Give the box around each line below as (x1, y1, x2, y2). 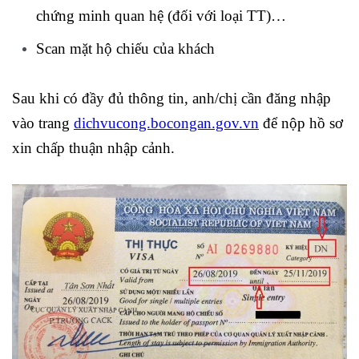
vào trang (12, 114, 74, 131)
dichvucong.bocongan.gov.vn (74, 114, 259, 131)
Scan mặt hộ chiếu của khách (36, 39, 215, 57)
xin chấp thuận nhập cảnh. (12, 139, 175, 156)
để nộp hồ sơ (259, 114, 343, 131)
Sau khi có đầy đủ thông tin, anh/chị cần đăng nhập (12, 89, 331, 107)
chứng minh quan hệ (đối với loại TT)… (36, 6, 286, 24)
